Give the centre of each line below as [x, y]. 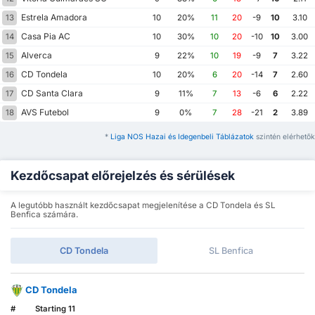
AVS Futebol [44, 112]
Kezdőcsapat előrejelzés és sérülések [123, 176]
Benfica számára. [44, 215]
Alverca [36, 56]
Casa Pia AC [45, 37]
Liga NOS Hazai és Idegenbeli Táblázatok [182, 137]
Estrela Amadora [53, 18]
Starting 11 [55, 308]
